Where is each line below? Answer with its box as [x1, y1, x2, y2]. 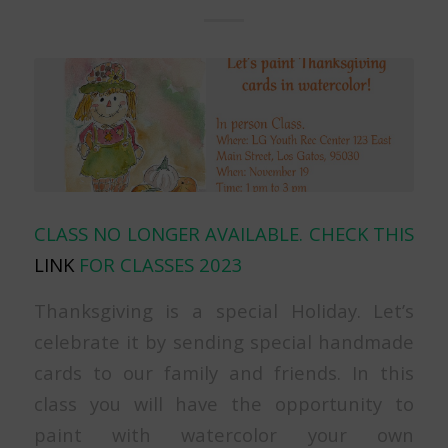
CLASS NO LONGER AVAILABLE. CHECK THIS [33, 220, 415, 246]
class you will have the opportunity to [33, 391, 415, 417]
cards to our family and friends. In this [33, 360, 415, 386]
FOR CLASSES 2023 [73, 251, 243, 277]
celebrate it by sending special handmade [33, 329, 415, 355]
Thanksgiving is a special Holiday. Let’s [33, 298, 415, 324]
